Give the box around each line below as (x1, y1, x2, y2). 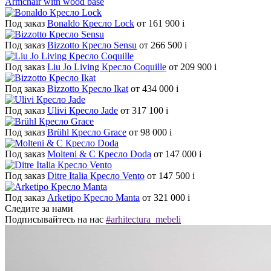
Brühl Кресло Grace (47, 127, 126, 138)
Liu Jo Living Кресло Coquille (47, 62, 166, 73)
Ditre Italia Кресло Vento (47, 171, 145, 181)
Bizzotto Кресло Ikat (47, 83, 128, 94)
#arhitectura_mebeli (106, 214, 181, 225)
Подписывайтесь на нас (5, 214, 106, 225)
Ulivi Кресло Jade (47, 105, 118, 116)
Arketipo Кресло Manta (47, 192, 140, 203)
